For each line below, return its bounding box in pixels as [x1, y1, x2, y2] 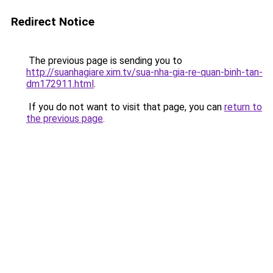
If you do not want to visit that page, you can [26, 101, 224, 113]
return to [224, 101, 262, 113]
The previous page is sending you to [26, 55, 182, 66]
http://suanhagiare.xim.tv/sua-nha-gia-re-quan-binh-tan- [26, 66, 263, 78]
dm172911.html [26, 78, 94, 90]
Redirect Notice [11, 15, 94, 29]
